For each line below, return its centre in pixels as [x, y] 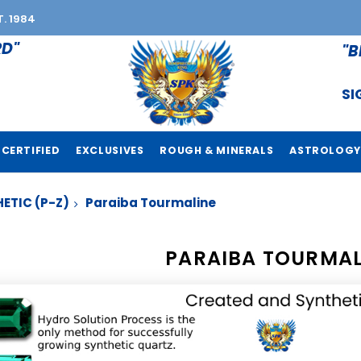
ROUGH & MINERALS [217, 150]
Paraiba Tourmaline [151, 203]
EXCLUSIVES [110, 150]
